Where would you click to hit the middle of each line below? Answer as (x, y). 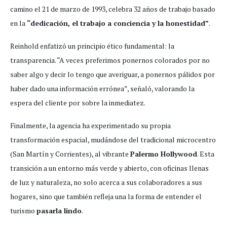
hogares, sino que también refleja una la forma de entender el (106, 197)
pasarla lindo (59, 211)
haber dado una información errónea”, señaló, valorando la (102, 89)
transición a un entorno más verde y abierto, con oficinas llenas (109, 168)
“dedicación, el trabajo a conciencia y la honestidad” (118, 23)
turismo (23, 211)
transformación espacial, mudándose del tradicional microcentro (113, 140)
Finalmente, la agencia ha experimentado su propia (90, 126)
